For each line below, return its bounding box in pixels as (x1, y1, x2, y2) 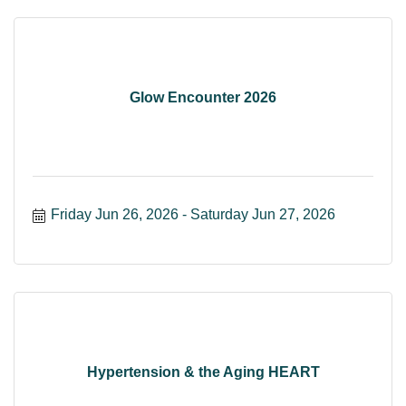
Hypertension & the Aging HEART (86, 363, 320, 380)
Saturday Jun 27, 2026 (190, 207, 335, 223)
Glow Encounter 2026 (130, 89, 276, 105)
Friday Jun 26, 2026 (51, 207, 179, 223)
